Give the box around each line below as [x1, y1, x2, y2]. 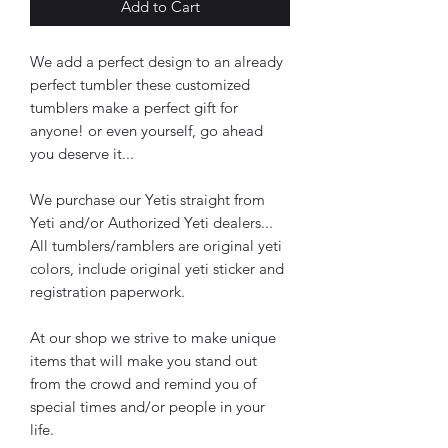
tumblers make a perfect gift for [30, 97, 238, 117]
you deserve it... [30, 143, 138, 163]
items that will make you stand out [30, 350, 257, 370]
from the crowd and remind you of [30, 373, 256, 393]
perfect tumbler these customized [30, 74, 250, 94]
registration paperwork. [30, 281, 185, 301]
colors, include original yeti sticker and [30, 258, 284, 278]
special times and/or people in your [30, 396, 265, 416]
